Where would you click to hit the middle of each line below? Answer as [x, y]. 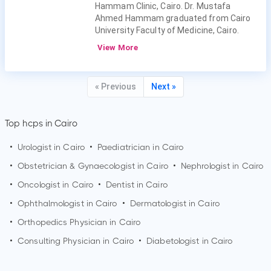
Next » [164, 87]
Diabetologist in [179, 241]
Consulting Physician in [65, 241]
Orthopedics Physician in [68, 222]
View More [117, 47]
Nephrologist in [211, 166]
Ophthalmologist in [57, 203]
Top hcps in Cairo [41, 123]
